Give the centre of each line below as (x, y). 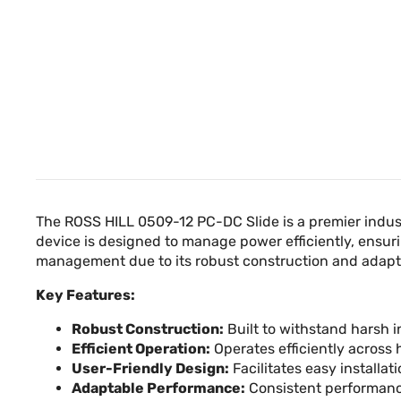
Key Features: (85, 295)
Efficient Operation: (141, 349)
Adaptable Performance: (158, 388)
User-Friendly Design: (150, 368)
